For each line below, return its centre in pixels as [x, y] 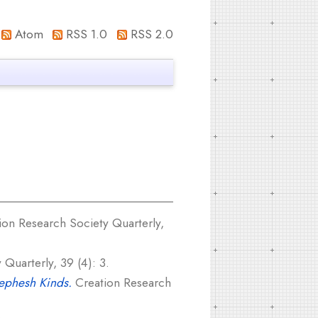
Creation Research [121, 283]
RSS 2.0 [150, 34]
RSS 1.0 [85, 34]
